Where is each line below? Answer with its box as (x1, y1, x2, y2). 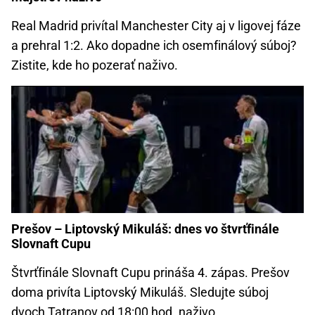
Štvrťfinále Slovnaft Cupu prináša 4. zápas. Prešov (11, 264, 290, 280)
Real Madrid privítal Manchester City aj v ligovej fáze (11, 18, 301, 33)
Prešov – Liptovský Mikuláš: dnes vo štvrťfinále (11, 221, 279, 236)
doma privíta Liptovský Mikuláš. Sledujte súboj (11, 284, 269, 300)
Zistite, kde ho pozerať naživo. (11, 57, 178, 72)
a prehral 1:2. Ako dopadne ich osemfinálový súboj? (11, 37, 297, 53)
